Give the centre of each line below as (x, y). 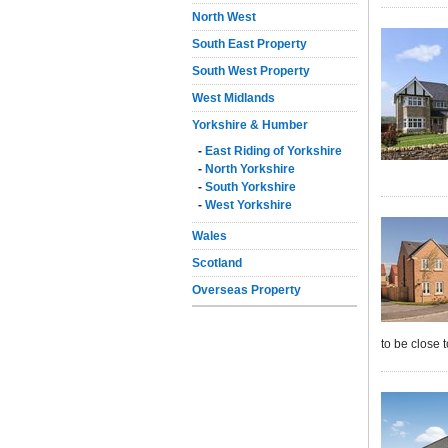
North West (224, 17)
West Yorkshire (248, 205)
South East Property (249, 44)
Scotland (217, 263)
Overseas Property (246, 290)
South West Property (251, 71)
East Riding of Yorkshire (273, 151)
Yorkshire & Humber (250, 125)
